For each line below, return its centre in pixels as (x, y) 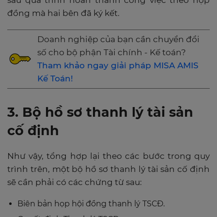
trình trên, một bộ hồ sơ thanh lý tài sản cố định (108, 169)
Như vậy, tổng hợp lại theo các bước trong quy (108, 156)
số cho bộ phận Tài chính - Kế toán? (112, 52)
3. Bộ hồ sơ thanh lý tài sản (100, 112)
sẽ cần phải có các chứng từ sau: (75, 182)
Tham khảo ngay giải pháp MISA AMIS (118, 65)
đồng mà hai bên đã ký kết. (63, 13)
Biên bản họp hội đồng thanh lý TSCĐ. (91, 203)
